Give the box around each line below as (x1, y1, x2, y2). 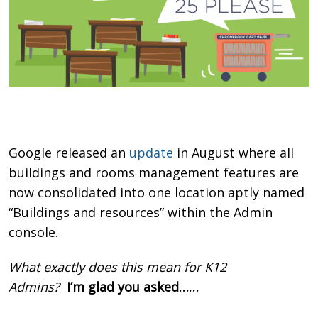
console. (9, 224, 59, 241)
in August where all (173, 144, 295, 162)
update (129, 144, 174, 162)
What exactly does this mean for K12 (9, 258, 227, 276)
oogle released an (18, 144, 130, 162)
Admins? (9, 278, 67, 296)
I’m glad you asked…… (67, 278, 199, 296)
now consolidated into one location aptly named (9, 184, 305, 202)
